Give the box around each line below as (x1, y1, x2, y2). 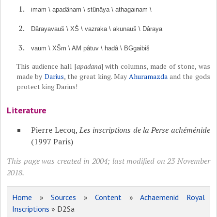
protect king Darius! (16, 82, 78, 92)
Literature (7, 105, 47, 116)
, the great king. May (63, 72, 129, 81)
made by (16, 72, 45, 81)
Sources (51, 192, 77, 202)
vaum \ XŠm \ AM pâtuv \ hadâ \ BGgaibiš (31, 45, 150, 52)
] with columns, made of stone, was (101, 62, 210, 71)
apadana (76, 62, 101, 71)
